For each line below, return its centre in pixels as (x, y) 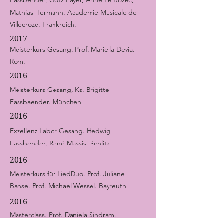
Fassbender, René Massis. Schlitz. (61, 143)
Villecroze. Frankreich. (43, 24)
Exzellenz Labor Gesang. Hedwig (60, 131)
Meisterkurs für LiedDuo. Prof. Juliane (67, 174)
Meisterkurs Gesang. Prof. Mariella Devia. (72, 49)
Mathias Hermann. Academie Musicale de (73, 12)
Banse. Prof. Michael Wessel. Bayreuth (68, 186)
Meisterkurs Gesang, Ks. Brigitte (59, 90)
